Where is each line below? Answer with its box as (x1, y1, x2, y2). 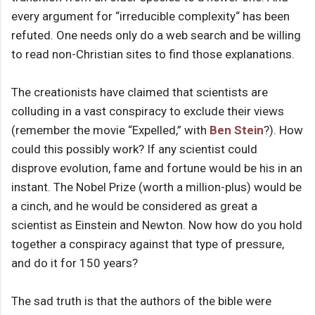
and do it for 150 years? (11, 256, 138, 271)
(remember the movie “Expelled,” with (11, 123, 210, 138)
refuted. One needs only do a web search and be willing (11, 28, 301, 43)
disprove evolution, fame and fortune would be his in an (11, 161, 302, 176)
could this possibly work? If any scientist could (11, 142, 257, 157)
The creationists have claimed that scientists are (11, 85, 268, 100)
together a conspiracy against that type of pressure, (11, 237, 284, 252)
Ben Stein (210, 123, 264, 138)
